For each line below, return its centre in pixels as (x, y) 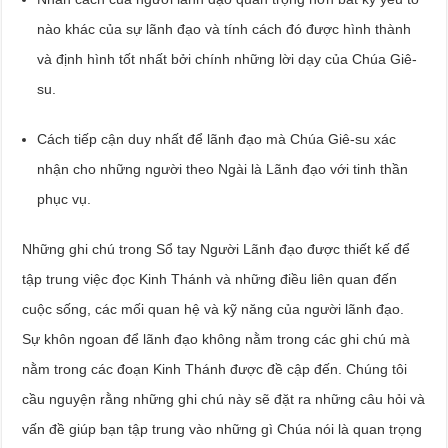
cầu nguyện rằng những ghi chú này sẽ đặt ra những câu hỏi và (224, 398)
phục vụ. (64, 198)
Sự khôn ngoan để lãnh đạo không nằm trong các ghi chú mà (216, 338)
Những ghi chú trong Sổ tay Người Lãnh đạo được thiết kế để (216, 248)
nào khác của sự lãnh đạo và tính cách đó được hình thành (224, 28)
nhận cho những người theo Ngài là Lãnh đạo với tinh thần (223, 168)
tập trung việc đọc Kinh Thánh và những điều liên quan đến (210, 278)
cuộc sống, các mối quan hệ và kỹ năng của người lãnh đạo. (213, 308)
